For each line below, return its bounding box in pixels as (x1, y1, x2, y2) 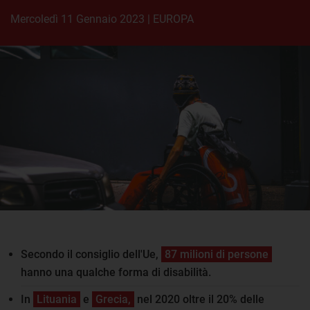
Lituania (37, 292, 77, 306)
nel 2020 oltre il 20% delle (134, 292, 264, 306)
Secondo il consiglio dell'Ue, (21, 247, 161, 261)
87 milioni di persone (165, 247, 268, 261)
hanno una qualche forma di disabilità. (21, 265, 211, 279)
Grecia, (95, 292, 131, 306)
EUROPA (153, 12, 194, 26)
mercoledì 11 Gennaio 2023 (20, 12, 145, 26)
